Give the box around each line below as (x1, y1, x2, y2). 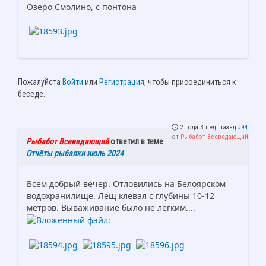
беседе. (18, 89, 45, 99)
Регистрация (99, 77, 144, 87)
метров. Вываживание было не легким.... (27, 202, 198, 214)
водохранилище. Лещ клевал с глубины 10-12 (27, 190, 214, 202)
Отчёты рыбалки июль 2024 (26, 148, 123, 159)
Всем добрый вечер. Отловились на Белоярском (27, 178, 226, 190)
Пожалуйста (18, 77, 62, 87)
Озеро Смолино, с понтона (27, 1, 137, 13)
